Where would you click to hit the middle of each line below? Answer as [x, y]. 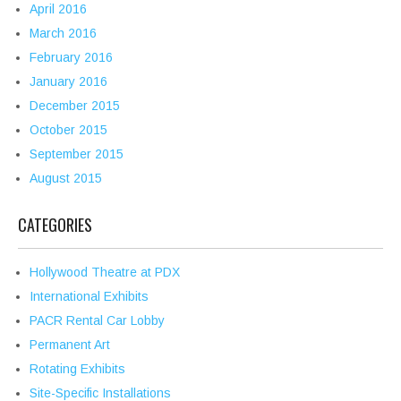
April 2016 [58, 9]
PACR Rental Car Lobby [97, 321]
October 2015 [68, 130]
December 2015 [75, 106]
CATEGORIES [55, 225]
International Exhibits [89, 297]
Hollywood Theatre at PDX [105, 273]
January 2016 [68, 82]
